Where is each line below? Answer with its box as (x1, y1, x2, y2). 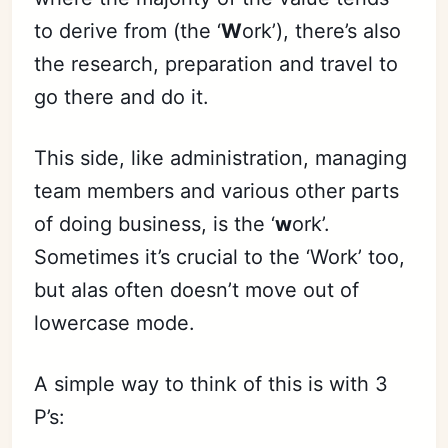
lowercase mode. (34, 311, 196, 335)
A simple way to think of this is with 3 (34, 372, 389, 396)
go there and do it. (34, 85, 210, 109)
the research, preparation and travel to (34, 52, 399, 76)
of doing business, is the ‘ (34, 212, 276, 236)
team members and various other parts (34, 179, 400, 203)
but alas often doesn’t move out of (34, 278, 360, 302)
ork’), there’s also (242, 19, 402, 43)
